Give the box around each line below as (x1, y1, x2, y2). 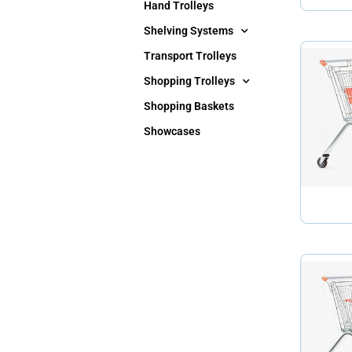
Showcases (144, 125, 200, 137)
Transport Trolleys (144, 49, 236, 62)
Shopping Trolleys (144, 75, 235, 87)
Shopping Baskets (144, 100, 234, 112)
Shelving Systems (144, 24, 233, 37)
